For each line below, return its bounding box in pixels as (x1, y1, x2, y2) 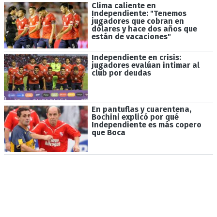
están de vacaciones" (91, 32, 171, 42)
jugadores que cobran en (91, 16, 184, 26)
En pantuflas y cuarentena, (91, 104, 191, 114)
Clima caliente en (91, 1, 156, 11)
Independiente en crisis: (91, 53, 181, 62)
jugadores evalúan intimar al (91, 61, 200, 70)
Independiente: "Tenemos (91, 9, 186, 18)
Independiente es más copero (91, 120, 201, 129)
